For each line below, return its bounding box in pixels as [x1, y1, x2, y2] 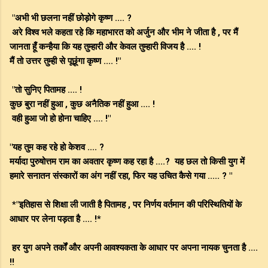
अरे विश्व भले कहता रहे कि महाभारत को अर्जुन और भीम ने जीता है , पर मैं [10, 27, 238, 38]
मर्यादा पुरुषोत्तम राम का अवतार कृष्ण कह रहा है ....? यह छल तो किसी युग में [10, 156, 245, 167]
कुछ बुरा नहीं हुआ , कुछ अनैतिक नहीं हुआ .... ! [10, 99, 155, 110]
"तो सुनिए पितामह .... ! [10, 84, 82, 96]
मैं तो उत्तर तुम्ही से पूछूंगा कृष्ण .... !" [10, 56, 121, 67]
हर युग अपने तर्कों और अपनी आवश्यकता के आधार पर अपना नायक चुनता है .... [10, 242, 258, 254]
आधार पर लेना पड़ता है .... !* [10, 214, 101, 225]
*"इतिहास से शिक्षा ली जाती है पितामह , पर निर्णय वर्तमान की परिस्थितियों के [10, 199, 242, 211]
